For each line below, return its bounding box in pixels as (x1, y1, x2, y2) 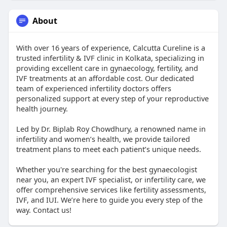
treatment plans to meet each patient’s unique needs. (16, 143, 201, 154)
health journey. (16, 103, 68, 113)
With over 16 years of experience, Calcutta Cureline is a (16, 42, 205, 53)
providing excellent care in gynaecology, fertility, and (16, 62, 198, 73)
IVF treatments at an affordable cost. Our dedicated (16, 72, 194, 83)
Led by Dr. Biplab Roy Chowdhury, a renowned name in (16, 123, 206, 134)
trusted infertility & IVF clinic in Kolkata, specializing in (16, 52, 204, 63)
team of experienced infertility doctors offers (16, 83, 171, 93)
